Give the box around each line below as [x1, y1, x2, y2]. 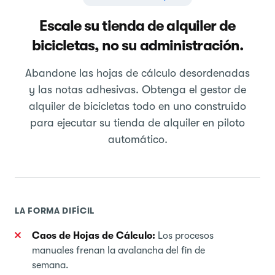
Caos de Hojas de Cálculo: [32, 230, 155, 241]
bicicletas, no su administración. [31, 36, 244, 54]
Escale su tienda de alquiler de [39, 17, 236, 34]
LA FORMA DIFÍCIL [15, 205, 95, 215]
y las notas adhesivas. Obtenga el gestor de [29, 83, 246, 96]
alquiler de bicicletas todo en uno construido [29, 99, 246, 112]
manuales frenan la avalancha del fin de [32, 244, 205, 256]
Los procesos [155, 230, 214, 241]
